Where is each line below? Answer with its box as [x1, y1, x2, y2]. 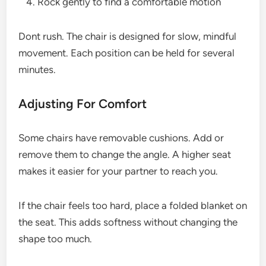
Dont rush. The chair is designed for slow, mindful [18, 30, 237, 42]
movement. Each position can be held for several [18, 47, 235, 59]
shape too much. [18, 233, 93, 245]
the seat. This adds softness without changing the [18, 216, 238, 228]
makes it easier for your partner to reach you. [18, 165, 218, 177]
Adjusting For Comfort [18, 96, 147, 111]
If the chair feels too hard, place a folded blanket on [18, 199, 248, 211]
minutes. [18, 64, 56, 75]
